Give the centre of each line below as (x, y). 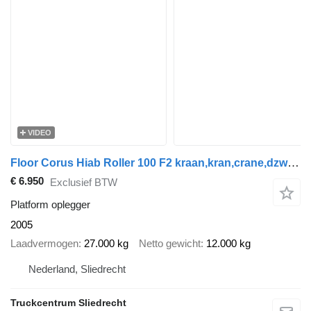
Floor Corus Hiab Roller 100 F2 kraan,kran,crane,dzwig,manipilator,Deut (293, 162)
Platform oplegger (50, 205)
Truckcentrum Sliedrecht (68, 303)
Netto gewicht (170, 243)
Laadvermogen (44, 243)
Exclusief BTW (84, 182)
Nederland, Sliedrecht (77, 269)
